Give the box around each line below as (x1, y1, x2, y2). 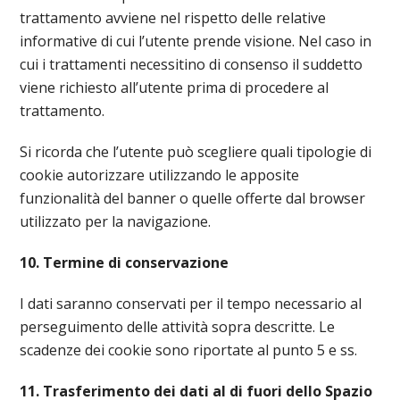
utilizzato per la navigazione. (20, 212, 212, 231)
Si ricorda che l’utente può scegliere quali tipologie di (20, 142, 372, 162)
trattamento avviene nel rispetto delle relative (20, 8, 327, 28)
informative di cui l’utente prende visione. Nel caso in (20, 31, 372, 51)
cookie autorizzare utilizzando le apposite (20, 165, 300, 185)
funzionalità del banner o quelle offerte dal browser (20, 188, 366, 208)
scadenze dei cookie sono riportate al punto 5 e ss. (20, 340, 358, 360)
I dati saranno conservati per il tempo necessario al (20, 294, 362, 313)
